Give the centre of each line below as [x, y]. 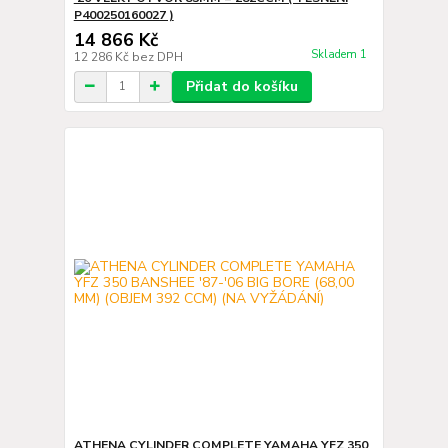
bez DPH [157, 56]
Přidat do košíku [241, 86]
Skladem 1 [340, 54]
